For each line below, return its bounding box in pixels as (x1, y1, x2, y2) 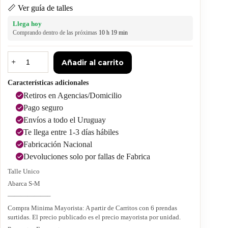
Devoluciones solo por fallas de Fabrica (23, 152, 150, 161)
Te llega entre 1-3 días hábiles (23, 127, 119, 136)
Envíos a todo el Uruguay (23, 115, 106, 124)
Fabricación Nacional (23, 139, 92, 149)
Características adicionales (8, 78, 89, 87)
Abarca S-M (8, 179, 40, 187)
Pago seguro (23, 103, 63, 112)
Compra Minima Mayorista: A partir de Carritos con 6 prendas (8, 204, 177, 212)
